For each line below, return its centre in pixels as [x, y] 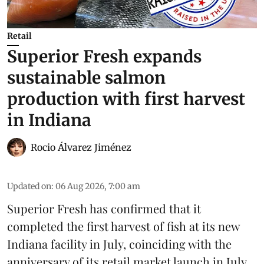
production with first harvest [126, 99]
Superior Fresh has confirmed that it [104, 208]
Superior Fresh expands [104, 56]
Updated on [29, 186]
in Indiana [49, 120]
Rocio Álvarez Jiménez [81, 147]
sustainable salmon [86, 77]
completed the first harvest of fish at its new [123, 226]
